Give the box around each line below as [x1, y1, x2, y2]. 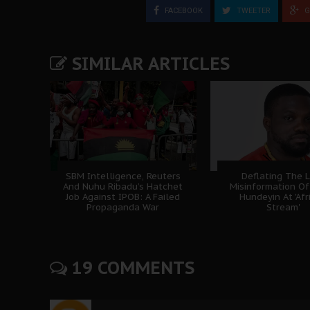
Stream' [266, 201, 300, 213]
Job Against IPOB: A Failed [66, 190, 181, 203]
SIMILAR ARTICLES [67, 52, 230, 75]
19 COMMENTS [67, 256, 194, 279]
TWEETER [235, 6, 271, 15]
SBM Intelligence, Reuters [65, 170, 181, 182]
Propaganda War [86, 201, 160, 213]
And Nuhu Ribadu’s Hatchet [63, 180, 183, 192]
